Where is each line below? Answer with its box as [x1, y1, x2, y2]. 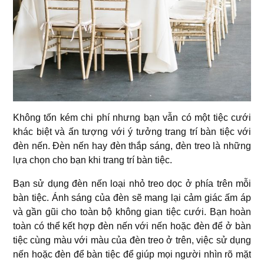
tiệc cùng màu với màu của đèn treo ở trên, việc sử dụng [13, 235, 251, 245]
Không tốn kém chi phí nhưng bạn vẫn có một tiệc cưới [13, 112, 251, 123]
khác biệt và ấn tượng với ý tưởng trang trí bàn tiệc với [13, 126, 251, 137]
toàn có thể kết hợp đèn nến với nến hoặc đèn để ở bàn [13, 220, 251, 231]
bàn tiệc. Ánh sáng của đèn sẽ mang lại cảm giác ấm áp [13, 192, 251, 203]
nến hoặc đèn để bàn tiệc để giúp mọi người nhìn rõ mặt [13, 249, 251, 259]
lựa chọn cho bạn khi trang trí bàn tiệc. [13, 154, 174, 165]
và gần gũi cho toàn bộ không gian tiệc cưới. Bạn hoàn [13, 206, 251, 217]
